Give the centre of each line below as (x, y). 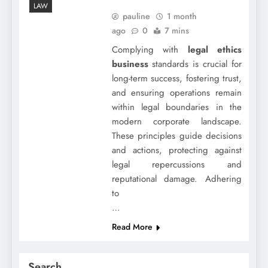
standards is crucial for (195, 64)
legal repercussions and (176, 164)
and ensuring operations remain (176, 92)
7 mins (176, 30)
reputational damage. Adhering (176, 179)
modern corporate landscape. (176, 121)
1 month (182, 16)
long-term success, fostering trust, (176, 78)
